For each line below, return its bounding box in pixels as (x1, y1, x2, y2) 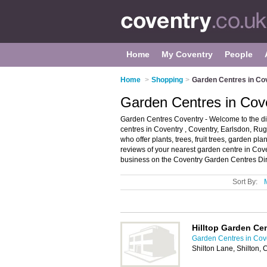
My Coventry (162, 49, 213, 59)
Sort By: (232, 178, 257, 186)
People (225, 49, 253, 59)
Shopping (151, 76, 183, 84)
